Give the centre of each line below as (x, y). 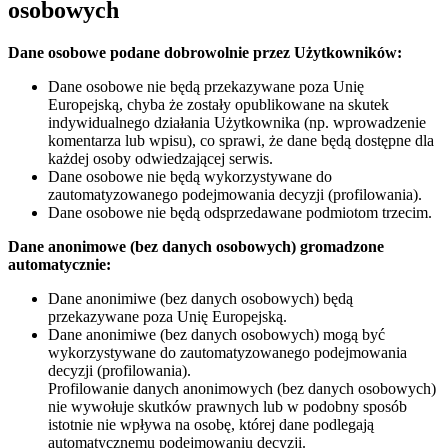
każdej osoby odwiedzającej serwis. (160, 158)
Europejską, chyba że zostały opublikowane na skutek (218, 104)
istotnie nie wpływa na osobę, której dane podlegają (211, 424)
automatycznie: (59, 264)
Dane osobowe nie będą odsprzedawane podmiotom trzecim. (240, 212)
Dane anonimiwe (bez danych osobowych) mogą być (216, 334)
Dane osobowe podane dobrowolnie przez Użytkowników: (205, 52)
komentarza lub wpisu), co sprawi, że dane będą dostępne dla (241, 140)
